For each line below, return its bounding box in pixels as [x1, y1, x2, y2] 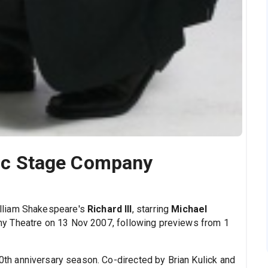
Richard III [87, 203, 132, 215]
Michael [171, 203, 208, 215]
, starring [132, 203, 172, 215]
